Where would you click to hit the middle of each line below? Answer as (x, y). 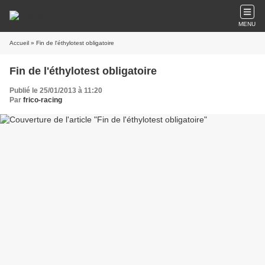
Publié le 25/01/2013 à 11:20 (56, 91)
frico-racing (43, 100)
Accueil (19, 43)
